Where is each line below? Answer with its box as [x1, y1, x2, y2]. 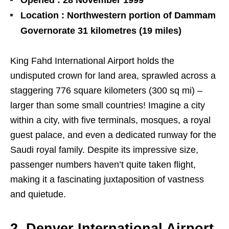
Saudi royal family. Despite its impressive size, [10, 145, 198, 155]
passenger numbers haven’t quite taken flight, [10, 159, 196, 170]
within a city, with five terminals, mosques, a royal [10, 115, 211, 126]
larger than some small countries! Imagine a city [10, 100, 205, 111]
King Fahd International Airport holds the [10, 56, 174, 66]
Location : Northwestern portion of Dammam [20, 10, 216, 21]
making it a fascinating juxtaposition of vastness [10, 174, 204, 185]
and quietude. [10, 189, 66, 200]
